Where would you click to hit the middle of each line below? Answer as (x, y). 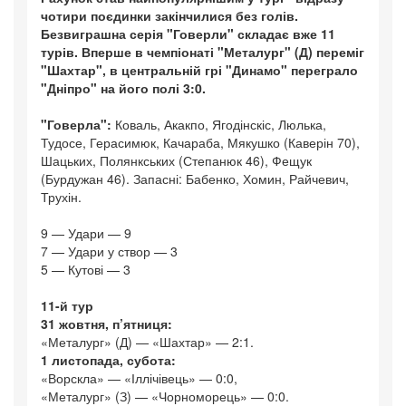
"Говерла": (76, 125)
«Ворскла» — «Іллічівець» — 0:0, (139, 378)
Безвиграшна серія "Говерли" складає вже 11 (188, 34)
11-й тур (67, 306)
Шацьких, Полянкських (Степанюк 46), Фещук (176, 161)
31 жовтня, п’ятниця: (106, 324)
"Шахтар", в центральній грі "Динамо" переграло (199, 70)
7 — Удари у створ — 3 (109, 251)
